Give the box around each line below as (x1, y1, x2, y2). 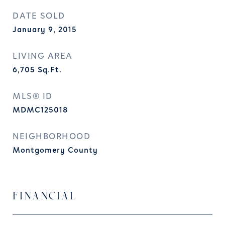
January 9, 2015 (13, 24, 77, 35)
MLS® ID (13, 90, 53, 102)
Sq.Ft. (38, 64, 62, 75)
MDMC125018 (13, 104, 68, 116)
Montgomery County (13, 145, 98, 156)
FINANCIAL (13, 191, 77, 202)
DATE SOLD (13, 10, 65, 22)
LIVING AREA (13, 50, 73, 62)
